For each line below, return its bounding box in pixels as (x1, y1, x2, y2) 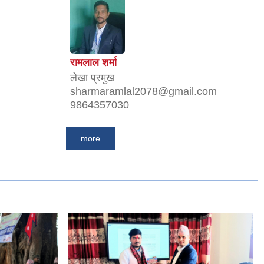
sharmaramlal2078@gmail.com (70, 85, 217, 97)
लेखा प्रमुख (70, 71, 114, 84)
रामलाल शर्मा (70, 56, 117, 68)
